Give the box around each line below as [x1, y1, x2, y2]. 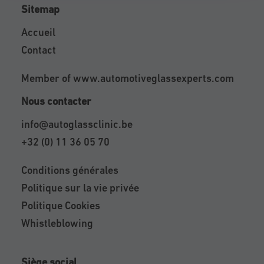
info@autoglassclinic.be [21, 117, 133, 130]
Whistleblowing [21, 216, 93, 229]
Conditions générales [21, 163, 118, 176]
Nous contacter [21, 94, 91, 107]
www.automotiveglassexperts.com [73, 71, 234, 84]
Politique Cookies [21, 199, 100, 212]
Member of [21, 71, 73, 84]
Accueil [21, 25, 55, 38]
